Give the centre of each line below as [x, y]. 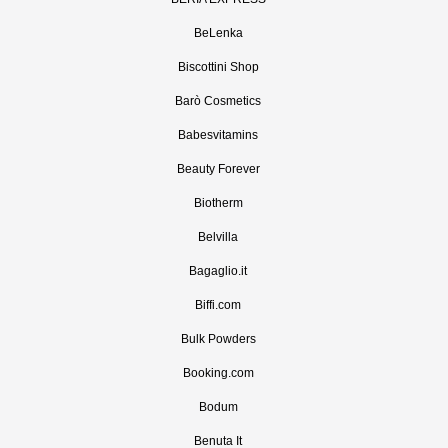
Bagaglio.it [218, 271]
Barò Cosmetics [218, 101]
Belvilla [218, 237]
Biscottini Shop [218, 67]
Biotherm [218, 203]
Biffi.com [218, 305]
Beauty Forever [218, 169]
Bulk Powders [218, 339]
